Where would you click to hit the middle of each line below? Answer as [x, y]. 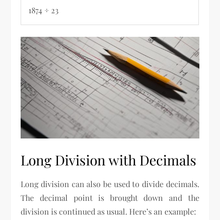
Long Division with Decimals [109, 160]
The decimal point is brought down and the [110, 198]
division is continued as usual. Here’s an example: [109, 212]
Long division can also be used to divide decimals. [110, 184]
